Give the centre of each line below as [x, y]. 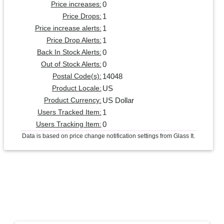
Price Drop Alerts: [74, 40]
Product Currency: [72, 100]
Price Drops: [82, 16]
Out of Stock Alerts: [71, 64]
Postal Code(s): [77, 76]
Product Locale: [76, 88]
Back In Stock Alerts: [69, 52]
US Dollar [118, 100]
